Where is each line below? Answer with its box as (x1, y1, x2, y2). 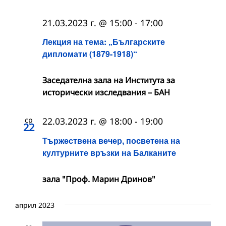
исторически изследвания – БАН (42, 87, 170, 98)
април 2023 (15, 200, 54, 210)
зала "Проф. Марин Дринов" (42, 173, 155, 185)
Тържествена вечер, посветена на (42, 134, 182, 146)
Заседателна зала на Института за (42, 75, 175, 86)
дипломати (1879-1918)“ (42, 48, 137, 60)
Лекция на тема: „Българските (42, 36, 165, 48)
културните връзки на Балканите (42, 146, 176, 158)
